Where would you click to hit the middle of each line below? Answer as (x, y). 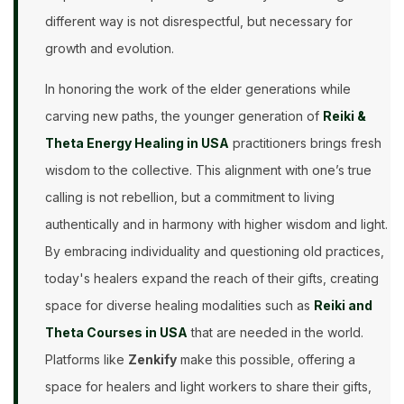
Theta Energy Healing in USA (137, 143)
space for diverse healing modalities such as (179, 306)
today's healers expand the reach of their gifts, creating (212, 279)
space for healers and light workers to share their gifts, (208, 387)
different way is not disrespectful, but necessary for (199, 22)
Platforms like (87, 360)
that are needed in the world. (275, 333)
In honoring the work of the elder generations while (198, 89)
